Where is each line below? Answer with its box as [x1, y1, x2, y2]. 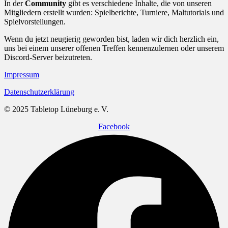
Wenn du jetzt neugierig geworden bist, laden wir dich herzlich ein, [4, 34, 219, 43]
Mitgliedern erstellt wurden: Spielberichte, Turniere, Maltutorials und [4, 8, 224, 17]
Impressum [4, 70, 39, 79]
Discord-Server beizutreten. [4, 52, 92, 62]
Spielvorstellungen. [4, 17, 66, 26]
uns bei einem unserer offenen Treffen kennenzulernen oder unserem [4, 43, 224, 52]
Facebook [98, 122, 130, 131]
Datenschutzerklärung [4, 87, 74, 96]
